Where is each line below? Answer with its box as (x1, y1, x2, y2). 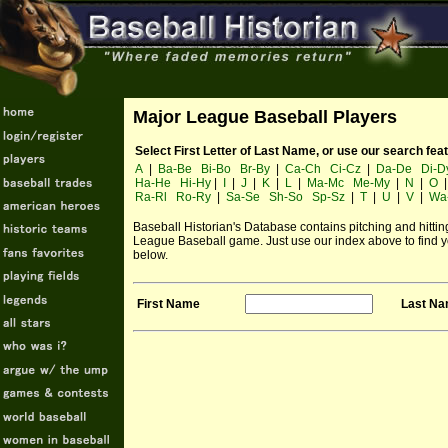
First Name (137, 297, 200, 311)
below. (133, 248, 168, 262)
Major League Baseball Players (133, 107, 397, 127)
